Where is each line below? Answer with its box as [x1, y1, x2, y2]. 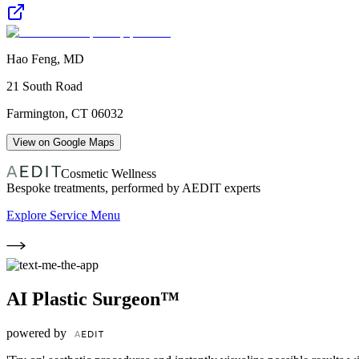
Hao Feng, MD [6, 51, 84, 66]
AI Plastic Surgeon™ [6, 288, 179, 309]
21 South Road [6, 79, 83, 93]
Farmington [6, 106, 65, 120]
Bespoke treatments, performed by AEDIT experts [6, 180, 260, 195]
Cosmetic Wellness [61, 166, 156, 180]
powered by [6, 325, 70, 340]
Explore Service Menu [6, 208, 120, 222]
